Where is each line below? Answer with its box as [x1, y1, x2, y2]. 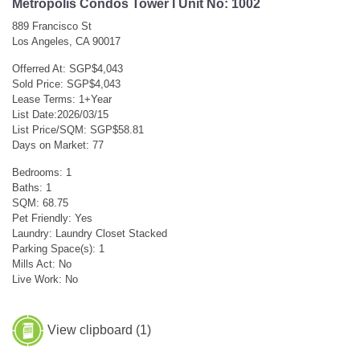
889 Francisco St [12, 19, 92, 32]
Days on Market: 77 [12, 138, 104, 151]
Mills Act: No [12, 257, 72, 270]
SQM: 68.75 [12, 196, 68, 209]
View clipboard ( [47, 322, 140, 337]
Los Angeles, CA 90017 [12, 35, 121, 47]
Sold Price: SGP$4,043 [12, 77, 121, 90]
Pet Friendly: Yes [12, 211, 92, 224]
